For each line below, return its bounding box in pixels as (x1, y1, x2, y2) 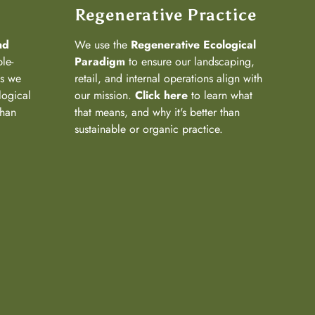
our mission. (75, 86, 135, 103)
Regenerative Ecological (131, 36, 256, 53)
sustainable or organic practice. (75, 120, 223, 137)
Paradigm (75, 53, 125, 70)
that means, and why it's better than (75, 103, 240, 120)
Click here (135, 86, 188, 103)
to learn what (188, 86, 252, 103)
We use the (75, 36, 131, 53)
